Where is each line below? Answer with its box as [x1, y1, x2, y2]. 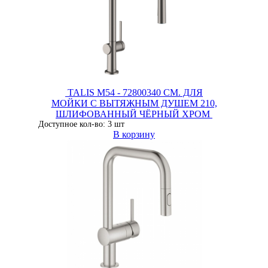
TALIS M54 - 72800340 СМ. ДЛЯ [65, 87, 203, 98]
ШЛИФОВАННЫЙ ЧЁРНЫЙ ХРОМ [56, 109, 212, 119]
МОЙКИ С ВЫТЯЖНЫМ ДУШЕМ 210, [51, 98, 217, 108]
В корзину [113, 129, 155, 139]
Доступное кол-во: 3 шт [38, 120, 124, 129]
